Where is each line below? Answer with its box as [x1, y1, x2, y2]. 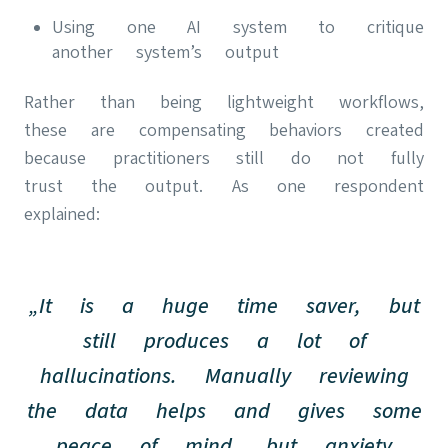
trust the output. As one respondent [24, 174, 424, 196]
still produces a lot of [82, 327, 366, 353]
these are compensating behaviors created [24, 118, 424, 140]
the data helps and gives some [26, 397, 422, 423]
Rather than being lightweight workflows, [24, 90, 424, 112]
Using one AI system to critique [52, 15, 424, 37]
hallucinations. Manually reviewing [39, 362, 409, 388]
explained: [24, 202, 100, 224]
